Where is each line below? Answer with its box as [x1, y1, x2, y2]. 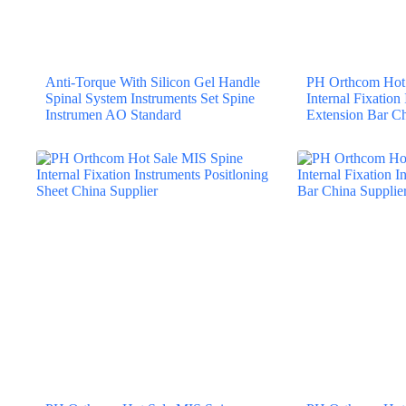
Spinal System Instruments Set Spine [45, 90, 255, 106]
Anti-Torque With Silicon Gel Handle [45, 73, 260, 90]
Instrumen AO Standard [45, 106, 181, 122]
